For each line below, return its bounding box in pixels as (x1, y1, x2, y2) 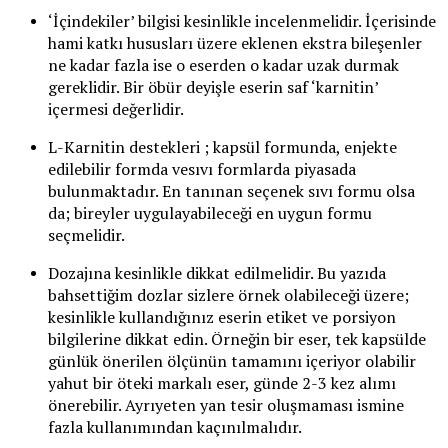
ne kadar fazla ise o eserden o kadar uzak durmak (48, 54, 399, 77)
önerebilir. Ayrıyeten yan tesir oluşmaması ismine (48, 394, 404, 417)
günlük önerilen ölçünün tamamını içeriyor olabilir (48, 350, 416, 373)
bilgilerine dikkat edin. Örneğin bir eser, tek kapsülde (48, 328, 426, 351)
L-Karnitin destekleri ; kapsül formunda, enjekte (48, 136, 397, 159)
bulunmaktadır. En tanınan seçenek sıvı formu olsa (48, 180, 415, 203)
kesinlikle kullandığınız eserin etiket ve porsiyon (48, 306, 396, 329)
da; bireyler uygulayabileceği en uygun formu (48, 202, 372, 225)
